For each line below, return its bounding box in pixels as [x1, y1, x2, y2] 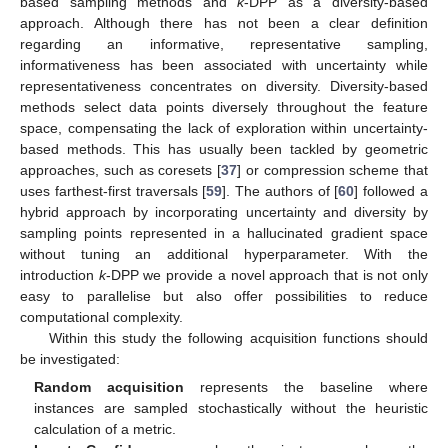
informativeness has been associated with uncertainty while [20, 57, 428, 74]
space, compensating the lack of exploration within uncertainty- [20, 120, 428, 137]
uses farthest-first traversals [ [20, 183, 207, 200]
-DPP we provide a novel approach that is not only [105, 267, 429, 284]
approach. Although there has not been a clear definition [20, 15, 428, 32]
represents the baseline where [184, 379, 429, 396]
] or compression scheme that [237, 162, 428, 179]
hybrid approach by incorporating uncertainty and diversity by [20, 204, 428, 221]
